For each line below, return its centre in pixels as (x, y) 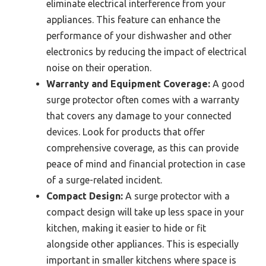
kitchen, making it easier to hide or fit (126, 228)
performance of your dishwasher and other (139, 36)
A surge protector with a (176, 196)
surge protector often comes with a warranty (143, 100)
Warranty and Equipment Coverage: (128, 84)
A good (227, 84)
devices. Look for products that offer (126, 132)
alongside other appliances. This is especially (142, 244)
